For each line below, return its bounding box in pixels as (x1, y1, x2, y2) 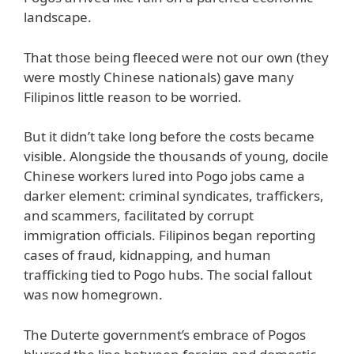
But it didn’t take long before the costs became (24, 127, 314, 146)
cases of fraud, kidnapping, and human (24, 246, 271, 265)
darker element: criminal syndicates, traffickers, (24, 186, 324, 205)
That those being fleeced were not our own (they (24, 47, 329, 66)
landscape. (24, 8, 92, 27)
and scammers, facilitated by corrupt (24, 206, 254, 225)
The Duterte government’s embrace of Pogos (24, 325, 306, 344)
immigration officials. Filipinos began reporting (24, 226, 315, 245)
